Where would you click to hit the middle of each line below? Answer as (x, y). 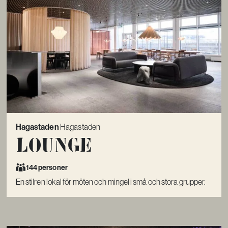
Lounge (54, 145)
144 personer (47, 167)
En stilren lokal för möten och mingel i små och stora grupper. (111, 182)
